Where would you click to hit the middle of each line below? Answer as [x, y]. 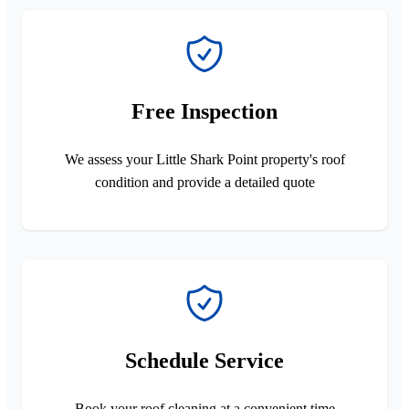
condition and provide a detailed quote [204, 182]
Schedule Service [204, 360]
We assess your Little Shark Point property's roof [204, 159]
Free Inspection [204, 111]
